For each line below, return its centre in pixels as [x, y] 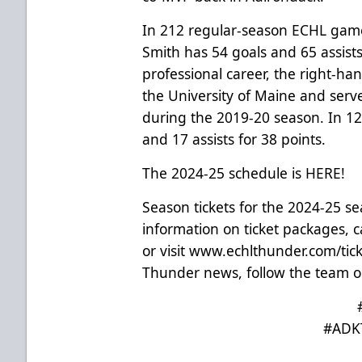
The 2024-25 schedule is [224, 173]
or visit [166, 250]
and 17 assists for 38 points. [234, 139]
